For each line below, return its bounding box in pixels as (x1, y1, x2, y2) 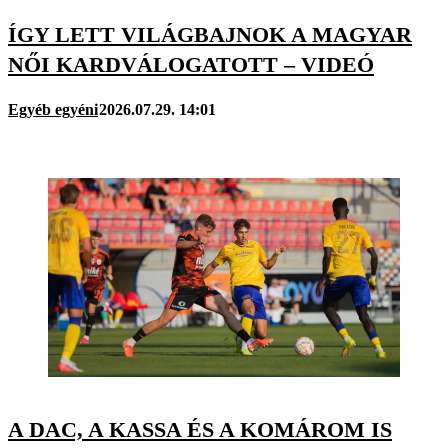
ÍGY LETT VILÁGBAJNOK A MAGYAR (8, 22, 412, 48)
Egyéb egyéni (8, 101, 98, 119)
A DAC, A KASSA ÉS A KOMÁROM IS (8, 416, 392, 442)
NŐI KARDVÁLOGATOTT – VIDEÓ (8, 52, 374, 78)
